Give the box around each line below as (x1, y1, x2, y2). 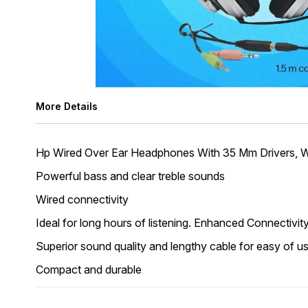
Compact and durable (36, 263, 142, 276)
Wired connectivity (36, 192, 129, 206)
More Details (36, 100, 98, 112)
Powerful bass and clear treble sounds (36, 169, 225, 183)
